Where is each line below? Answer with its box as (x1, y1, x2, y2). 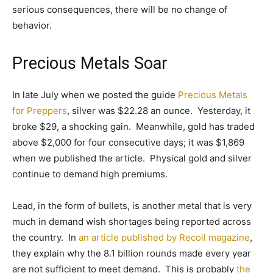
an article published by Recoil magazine (79, 232, 250, 243)
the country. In (12, 232, 79, 243)
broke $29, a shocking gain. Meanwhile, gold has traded (12, 121, 255, 132)
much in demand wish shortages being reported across (12, 216, 251, 227)
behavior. (12, 19, 52, 31)
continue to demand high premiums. (12, 168, 168, 180)
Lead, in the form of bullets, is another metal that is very (12, 200, 252, 211)
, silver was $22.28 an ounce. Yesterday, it (67, 105, 250, 116)
